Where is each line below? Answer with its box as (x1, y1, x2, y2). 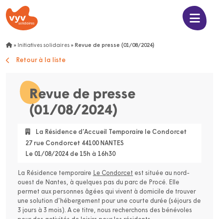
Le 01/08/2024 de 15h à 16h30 (25, 151, 115, 157)
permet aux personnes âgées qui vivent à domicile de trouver (18, 188, 196, 195)
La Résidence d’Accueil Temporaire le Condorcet (34, 129, 187, 136)
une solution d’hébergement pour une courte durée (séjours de (18, 197, 201, 204)
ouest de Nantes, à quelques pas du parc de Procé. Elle (18, 179, 179, 186)
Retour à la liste (16, 57, 66, 64)
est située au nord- (133, 170, 190, 176)
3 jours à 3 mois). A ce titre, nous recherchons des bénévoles (18, 207, 192, 214)
